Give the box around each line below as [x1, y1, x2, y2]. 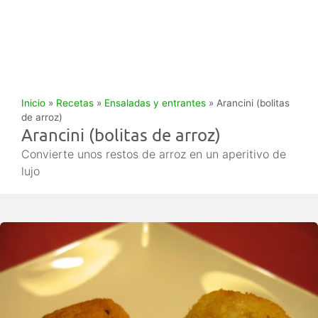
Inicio [21, 97, 45, 109]
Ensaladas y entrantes [104, 97, 206, 109]
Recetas [56, 97, 94, 109]
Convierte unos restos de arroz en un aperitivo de [21, 147, 286, 161]
